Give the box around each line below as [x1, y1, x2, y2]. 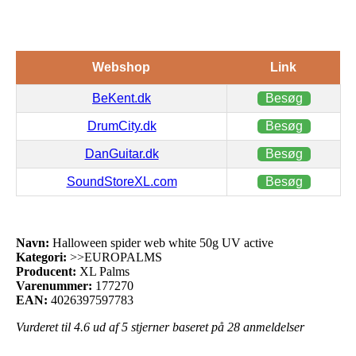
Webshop [92, 60, 150, 74]
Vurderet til [16, 319, 74, 334]
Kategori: [16, 250, 67, 264]
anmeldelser [240, 319, 304, 334]
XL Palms [79, 264, 130, 278]
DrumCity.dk [87, 118, 157, 133]
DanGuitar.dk [84, 146, 159, 161]
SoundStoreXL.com [66, 174, 177, 188]
